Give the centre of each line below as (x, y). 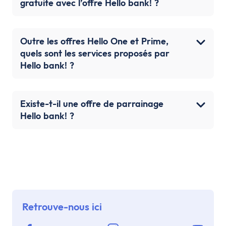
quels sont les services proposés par (95, 53)
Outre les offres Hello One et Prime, (94, 41)
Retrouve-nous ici (62, 206)
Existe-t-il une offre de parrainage (92, 103)
